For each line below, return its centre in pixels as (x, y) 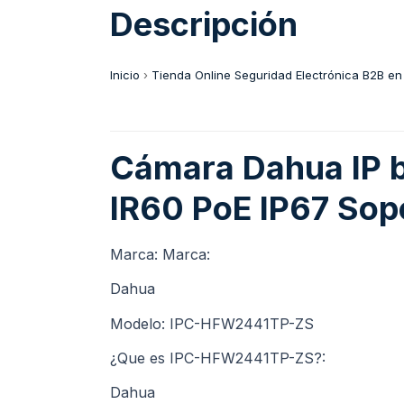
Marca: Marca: (160, 254)
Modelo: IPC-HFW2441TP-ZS (212, 323)
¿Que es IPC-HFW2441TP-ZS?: (218, 358)
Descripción (204, 24)
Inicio (125, 74)
